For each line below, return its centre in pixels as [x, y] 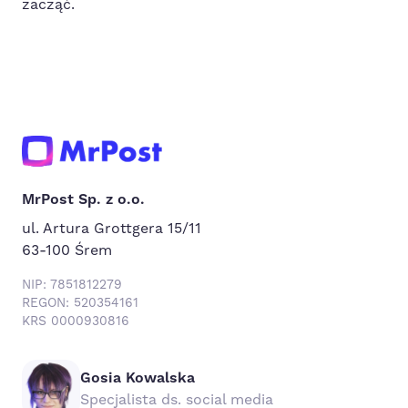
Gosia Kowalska [138, 377]
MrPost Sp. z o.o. [83, 199]
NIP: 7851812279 [72, 285]
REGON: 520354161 [80, 303]
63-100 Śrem [67, 250]
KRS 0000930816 [76, 321]
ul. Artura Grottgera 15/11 [112, 228]
